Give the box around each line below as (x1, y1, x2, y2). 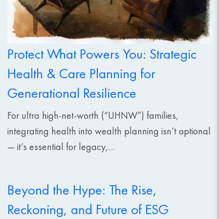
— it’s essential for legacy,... (7, 141, 114, 153)
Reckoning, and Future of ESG (7, 201, 169, 218)
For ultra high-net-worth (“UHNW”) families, (7, 109, 178, 122)
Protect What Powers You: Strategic (7, 45, 197, 63)
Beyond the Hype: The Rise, (7, 181, 157, 198)
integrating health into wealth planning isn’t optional (7, 125, 211, 137)
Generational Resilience (7, 85, 136, 102)
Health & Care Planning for (7, 65, 155, 82)
